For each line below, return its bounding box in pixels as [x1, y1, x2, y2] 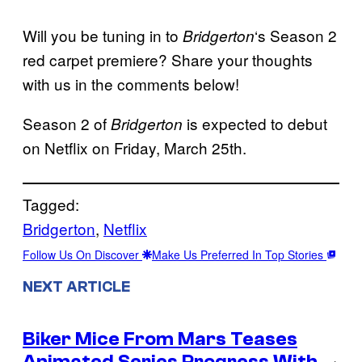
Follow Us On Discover [23, 246, 142, 263]
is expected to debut [183, 112, 327, 134]
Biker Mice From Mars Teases [23, 327, 297, 350]
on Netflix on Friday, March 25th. [23, 136, 246, 158]
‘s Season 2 [255, 23, 337, 46]
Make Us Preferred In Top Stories [152, 246, 326, 263]
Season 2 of [23, 112, 111, 134]
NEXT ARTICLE [23, 277, 130, 296]
